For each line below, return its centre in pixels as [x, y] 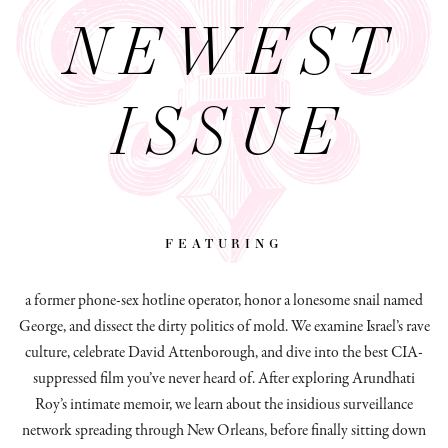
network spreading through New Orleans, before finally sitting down [224, 430]
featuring [224, 242]
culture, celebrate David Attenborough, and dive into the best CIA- [224, 352]
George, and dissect [75, 326]
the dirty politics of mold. [210, 326]
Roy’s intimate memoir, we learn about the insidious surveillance [224, 404]
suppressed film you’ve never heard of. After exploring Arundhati [224, 378]
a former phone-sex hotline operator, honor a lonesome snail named [224, 300]
